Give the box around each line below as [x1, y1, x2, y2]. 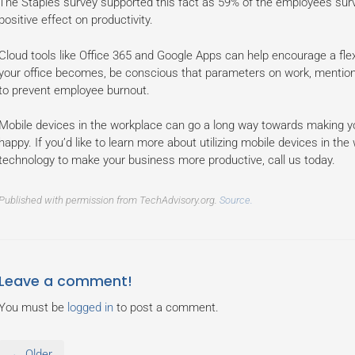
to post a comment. [113, 300, 219, 315]
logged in [67, 300, 113, 315]
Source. [219, 194, 253, 206]
